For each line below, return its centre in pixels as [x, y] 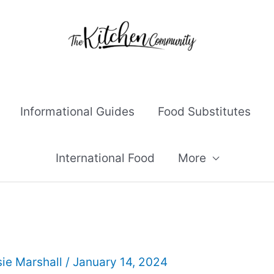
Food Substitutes [204, 112]
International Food [105, 158]
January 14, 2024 [120, 262]
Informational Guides [77, 112]
